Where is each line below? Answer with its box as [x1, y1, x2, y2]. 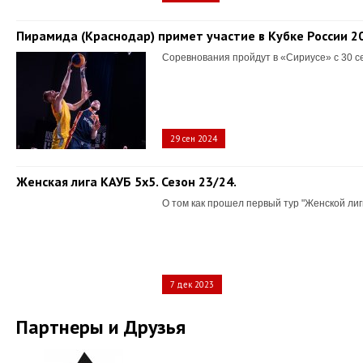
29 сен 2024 [170, 133, 217, 144]
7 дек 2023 [170, 279, 214, 290]
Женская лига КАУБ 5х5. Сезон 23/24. [16, 173, 237, 190]
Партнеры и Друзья [16, 314, 186, 340]
